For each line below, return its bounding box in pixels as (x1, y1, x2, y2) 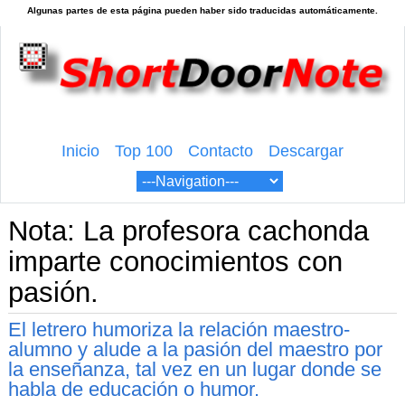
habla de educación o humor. (7, 378, 259, 401)
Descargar (268, 141, 344, 160)
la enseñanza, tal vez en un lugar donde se (7, 358, 381, 381)
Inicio (61, 141, 100, 160)
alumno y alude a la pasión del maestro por (7, 338, 382, 362)
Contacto (187, 141, 253, 160)
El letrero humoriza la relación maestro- (7, 318, 350, 342)
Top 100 (115, 141, 174, 160)
